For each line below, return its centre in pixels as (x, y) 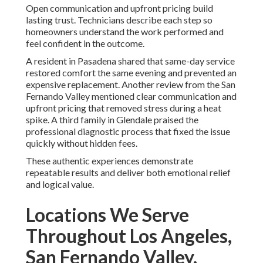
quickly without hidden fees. (82, 143)
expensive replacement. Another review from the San (131, 85)
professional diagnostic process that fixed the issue (128, 131)
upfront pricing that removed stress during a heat (124, 108)
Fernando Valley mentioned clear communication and (131, 96)
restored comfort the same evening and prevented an (131, 73)
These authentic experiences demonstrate (109, 161)
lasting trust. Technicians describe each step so (119, 20)
